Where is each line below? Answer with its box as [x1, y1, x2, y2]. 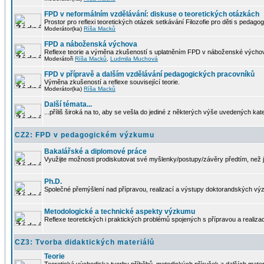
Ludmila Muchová [110, 55, 158, 62]
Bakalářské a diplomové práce [44, 147, 147, 156]
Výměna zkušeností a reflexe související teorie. [44, 78, 180, 85]
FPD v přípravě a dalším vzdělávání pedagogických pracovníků [44, 70, 255, 78]
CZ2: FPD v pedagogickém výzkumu [15, 131, 154, 139]
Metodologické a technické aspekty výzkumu [44, 207, 195, 216]
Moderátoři [44, 55, 75, 62]
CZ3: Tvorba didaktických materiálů [15, 238, 154, 246]
